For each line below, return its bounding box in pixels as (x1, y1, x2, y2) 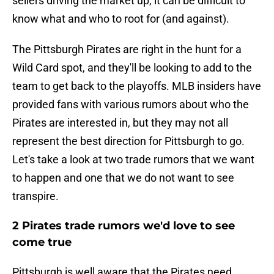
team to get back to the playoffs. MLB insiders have (12, 80, 261, 93)
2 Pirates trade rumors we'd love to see (12, 219, 235, 233)
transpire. (12, 190, 59, 203)
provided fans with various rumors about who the (12, 98, 249, 111)
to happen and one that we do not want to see (12, 171, 234, 185)
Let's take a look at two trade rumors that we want (12, 153, 254, 166)
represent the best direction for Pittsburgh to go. (12, 135, 245, 148)
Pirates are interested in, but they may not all (12, 116, 228, 130)
